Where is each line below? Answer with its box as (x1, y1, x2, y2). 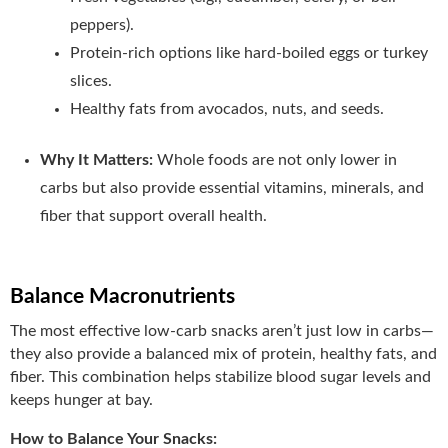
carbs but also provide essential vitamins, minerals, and (40, 179, 424, 196)
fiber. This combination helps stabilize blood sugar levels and (10, 368, 431, 385)
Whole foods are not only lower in (157, 151, 397, 168)
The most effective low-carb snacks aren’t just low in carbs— (10, 322, 434, 339)
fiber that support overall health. (40, 207, 267, 224)
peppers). (70, 16, 134, 33)
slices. (70, 72, 112, 89)
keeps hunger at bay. (10, 391, 153, 408)
